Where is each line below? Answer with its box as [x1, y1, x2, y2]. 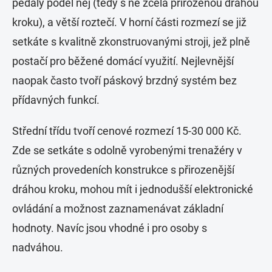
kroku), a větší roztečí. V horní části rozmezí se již [12, 16, 246, 29]
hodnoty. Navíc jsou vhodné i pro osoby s [12, 222, 207, 235]
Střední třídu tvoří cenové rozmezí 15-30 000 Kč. [12, 124, 242, 138]
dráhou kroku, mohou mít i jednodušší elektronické [12, 183, 253, 196]
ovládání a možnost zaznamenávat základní [12, 202, 223, 216]
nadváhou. [12, 241, 63, 254]
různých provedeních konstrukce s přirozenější [12, 163, 234, 177]
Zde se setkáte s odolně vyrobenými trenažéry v [12, 144, 242, 157]
